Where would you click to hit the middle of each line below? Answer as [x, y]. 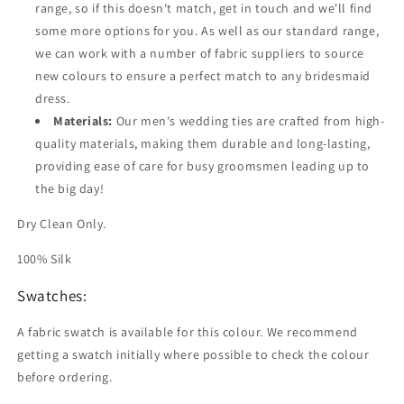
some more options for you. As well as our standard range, [207, 31]
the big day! [71, 188]
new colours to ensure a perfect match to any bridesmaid [203, 76]
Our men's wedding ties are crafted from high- [249, 121]
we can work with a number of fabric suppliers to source [200, 53]
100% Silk [45, 259]
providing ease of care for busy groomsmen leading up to [203, 166]
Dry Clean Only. [62, 224]
